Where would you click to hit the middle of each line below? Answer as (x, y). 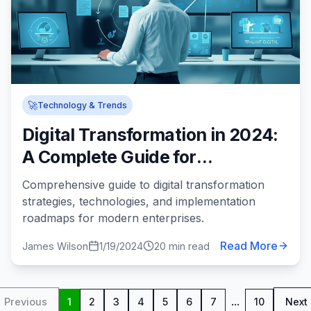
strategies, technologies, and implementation (139, 201)
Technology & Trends (82, 105)
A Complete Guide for (109, 157)
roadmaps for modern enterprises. (113, 218)
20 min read (182, 246)
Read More (249, 246)
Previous (25, 301)
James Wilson (55, 246)
